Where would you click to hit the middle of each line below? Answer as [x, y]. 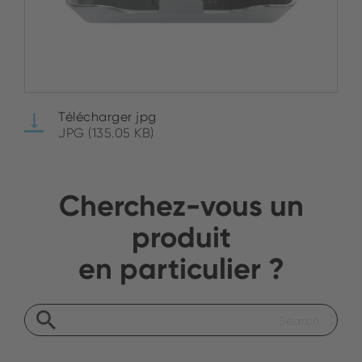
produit [181, 237]
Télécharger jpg [107, 117]
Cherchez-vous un [181, 206]
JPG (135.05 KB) [106, 133]
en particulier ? [181, 269]
